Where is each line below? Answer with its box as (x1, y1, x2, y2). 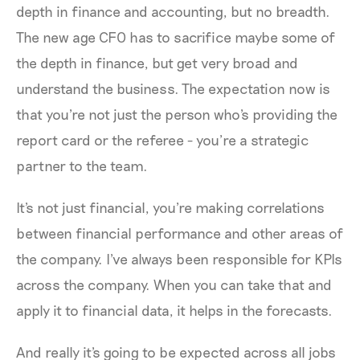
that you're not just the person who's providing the (16, 105, 337, 124)
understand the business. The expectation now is (16, 80, 330, 98)
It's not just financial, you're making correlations (16, 198, 325, 217)
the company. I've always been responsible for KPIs (16, 250, 342, 268)
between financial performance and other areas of (16, 224, 343, 243)
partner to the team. (16, 157, 151, 175)
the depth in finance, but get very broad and (16, 54, 298, 72)
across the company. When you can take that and (16, 276, 332, 294)
